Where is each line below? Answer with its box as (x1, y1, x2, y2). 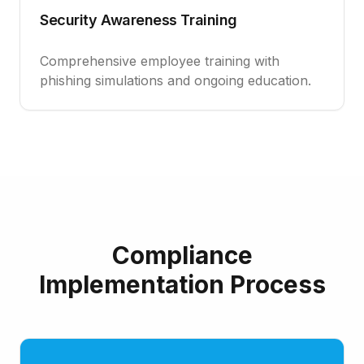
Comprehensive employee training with (40, 53, 279, 69)
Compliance (111, 240, 253, 270)
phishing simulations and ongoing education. (40, 72, 311, 89)
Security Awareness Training (40, 11, 237, 28)
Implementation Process (38, 270, 326, 299)
